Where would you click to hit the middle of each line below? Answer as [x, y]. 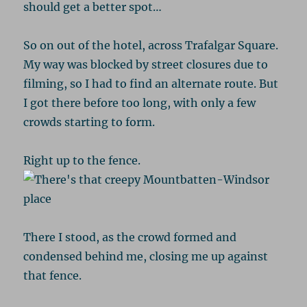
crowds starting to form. [89, 122]
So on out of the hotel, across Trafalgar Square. [151, 45]
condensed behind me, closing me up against [146, 256]
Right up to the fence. [82, 160]
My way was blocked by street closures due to [146, 64]
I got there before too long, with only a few [140, 102]
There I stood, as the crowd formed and [130, 237]
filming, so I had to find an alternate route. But [151, 83]
